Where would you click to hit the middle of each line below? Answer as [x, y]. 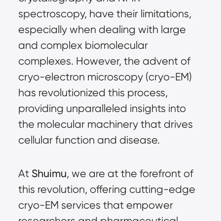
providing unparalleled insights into [102, 108]
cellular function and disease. [89, 140]
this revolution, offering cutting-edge [107, 189]
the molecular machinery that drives [105, 124]
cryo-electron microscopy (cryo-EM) [105, 76]
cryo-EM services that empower [95, 205]
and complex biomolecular [83, 45]
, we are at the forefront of [130, 173]
